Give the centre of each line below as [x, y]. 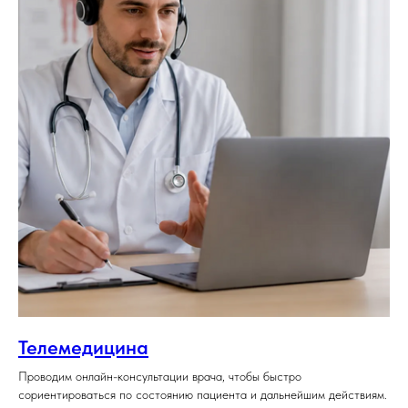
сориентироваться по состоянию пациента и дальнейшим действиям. [203, 394]
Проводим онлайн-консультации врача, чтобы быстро [160, 376]
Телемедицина [83, 347]
